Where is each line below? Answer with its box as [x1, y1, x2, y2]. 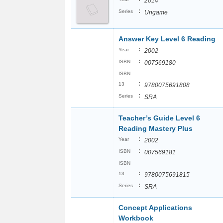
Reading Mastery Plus [118, 124, 195, 132]
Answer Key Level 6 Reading [118, 35, 216, 43]
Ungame [144, 9, 168, 16]
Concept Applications [118, 204, 192, 212]
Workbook [118, 214, 153, 222]
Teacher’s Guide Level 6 [118, 114, 200, 122]
